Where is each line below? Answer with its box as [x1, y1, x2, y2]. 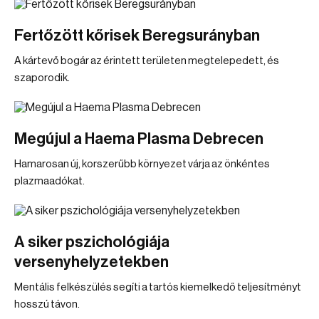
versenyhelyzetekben [14, 254, 169, 270]
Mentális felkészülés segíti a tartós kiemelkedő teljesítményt [14, 282, 301, 293]
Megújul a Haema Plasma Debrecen [14, 131, 263, 147]
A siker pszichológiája [14, 234, 169, 250]
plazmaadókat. [14, 176, 85, 187]
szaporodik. [14, 73, 70, 83]
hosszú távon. [14, 299, 80, 310]
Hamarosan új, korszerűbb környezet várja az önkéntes [14, 159, 270, 169]
